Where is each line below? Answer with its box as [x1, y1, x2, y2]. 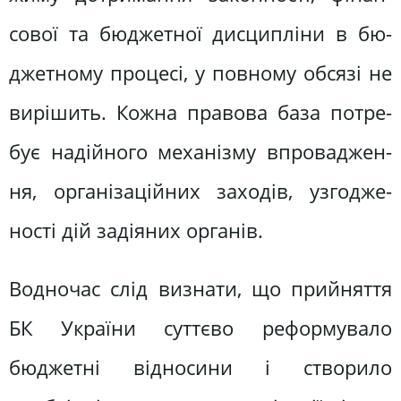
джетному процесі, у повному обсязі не [9, 59, 392, 88]
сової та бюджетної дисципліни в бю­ [9, 20, 392, 48]
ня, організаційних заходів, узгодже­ [9, 177, 392, 206]
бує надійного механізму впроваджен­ [9, 138, 392, 166]
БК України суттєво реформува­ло [9, 314, 392, 343]
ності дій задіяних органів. [9, 217, 263, 245]
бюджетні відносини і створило [9, 354, 392, 382]
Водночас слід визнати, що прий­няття [9, 275, 392, 303]
